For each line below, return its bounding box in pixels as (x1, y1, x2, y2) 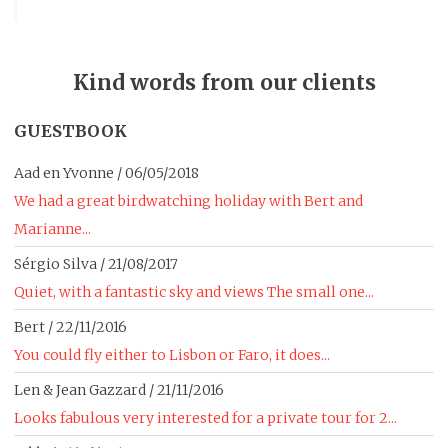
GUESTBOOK (14, 120, 127, 141)
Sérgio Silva (14, 255, 97, 274)
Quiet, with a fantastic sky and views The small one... (14, 283, 374, 302)
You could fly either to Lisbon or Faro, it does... (14, 346, 330, 365)
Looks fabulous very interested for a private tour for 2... (14, 409, 397, 428)
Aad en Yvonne (14, 164, 114, 183)
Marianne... (14, 220, 91, 239)
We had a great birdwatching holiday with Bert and (14, 192, 363, 211)
